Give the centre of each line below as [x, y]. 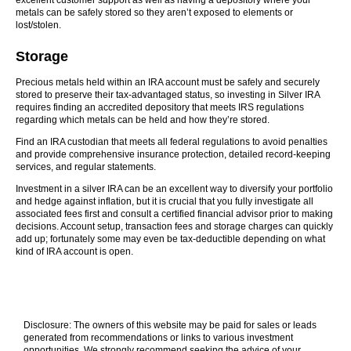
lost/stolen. [38, 25]
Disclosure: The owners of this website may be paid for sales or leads [170, 325]
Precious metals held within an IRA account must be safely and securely [168, 82]
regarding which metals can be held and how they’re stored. [143, 120]
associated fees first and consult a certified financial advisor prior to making [174, 214]
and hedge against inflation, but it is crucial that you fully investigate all [165, 201]
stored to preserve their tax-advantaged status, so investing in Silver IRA [168, 95]
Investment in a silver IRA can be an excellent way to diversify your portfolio [174, 189]
